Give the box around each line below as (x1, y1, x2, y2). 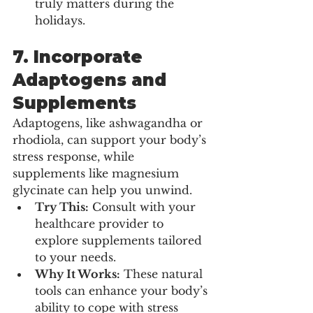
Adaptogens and (13, 69, 171, 90)
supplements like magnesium (13, 166, 182, 180)
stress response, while (13, 149, 138, 163)
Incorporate (34, 46, 147, 67)
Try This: (35, 199, 89, 214)
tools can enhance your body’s (35, 283, 211, 298)
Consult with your (89, 199, 199, 214)
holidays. (35, 13, 85, 27)
